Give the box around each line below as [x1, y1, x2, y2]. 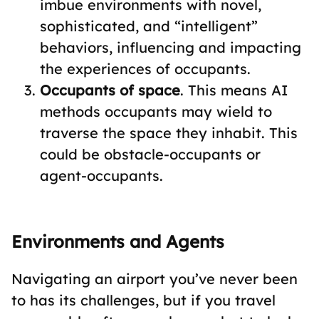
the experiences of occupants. [40, 60, 251, 78]
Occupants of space [40, 81, 180, 99]
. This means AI [180, 81, 288, 99]
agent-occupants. [40, 167, 163, 184]
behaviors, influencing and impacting [40, 38, 301, 56]
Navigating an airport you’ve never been [11, 270, 298, 288]
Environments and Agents [11, 231, 224, 252]
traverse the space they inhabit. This [40, 124, 298, 142]
